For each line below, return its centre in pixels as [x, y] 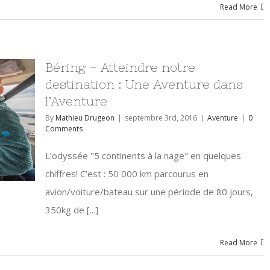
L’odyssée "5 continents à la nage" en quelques [143, 155]
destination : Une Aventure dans [144, 84]
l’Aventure [76, 101]
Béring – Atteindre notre [120, 67]
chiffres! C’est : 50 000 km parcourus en [127, 174]
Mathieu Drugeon [85, 118]
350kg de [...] [72, 210]
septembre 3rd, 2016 [161, 118]
